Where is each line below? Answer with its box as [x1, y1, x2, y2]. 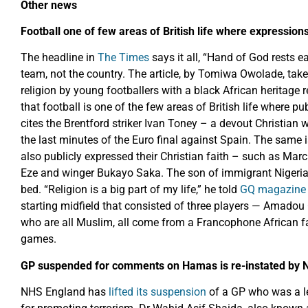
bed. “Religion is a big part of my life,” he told [21, 183, 240, 197]
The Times [98, 51, 149, 65]
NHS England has [21, 285, 109, 299]
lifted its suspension [109, 285, 206, 299]
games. [21, 232, 56, 246]
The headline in [21, 51, 98, 65]
